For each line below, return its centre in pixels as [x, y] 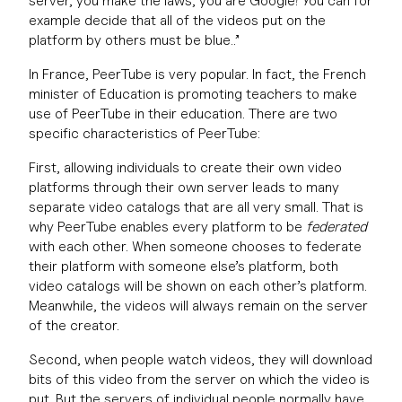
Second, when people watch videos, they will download [201, 359]
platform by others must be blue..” [134, 40]
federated [336, 227]
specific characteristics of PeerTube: [144, 133]
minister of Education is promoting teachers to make [193, 94]
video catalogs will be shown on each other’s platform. [198, 286]
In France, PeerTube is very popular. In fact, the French [197, 74]
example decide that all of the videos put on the [177, 20]
